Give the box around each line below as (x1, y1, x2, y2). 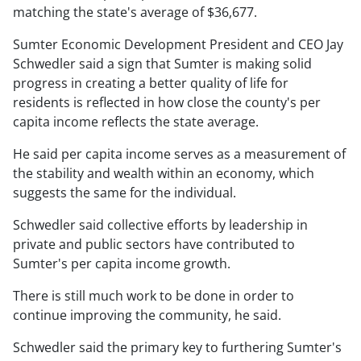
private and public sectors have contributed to (13, 235, 295, 254)
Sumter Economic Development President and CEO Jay (13, 35, 343, 54)
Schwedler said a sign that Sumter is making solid (13, 55, 312, 73)
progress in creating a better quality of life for (13, 74, 288, 93)
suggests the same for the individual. (13, 184, 236, 202)
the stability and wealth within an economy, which (13, 164, 314, 183)
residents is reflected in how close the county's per (13, 93, 321, 112)
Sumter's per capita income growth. (13, 255, 230, 273)
